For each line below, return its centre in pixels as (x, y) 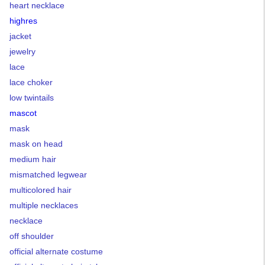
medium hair (33, 159)
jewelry (22, 51)
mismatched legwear (48, 174)
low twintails (32, 97)
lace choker (31, 82)
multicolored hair (41, 190)
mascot (23, 113)
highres (23, 20)
